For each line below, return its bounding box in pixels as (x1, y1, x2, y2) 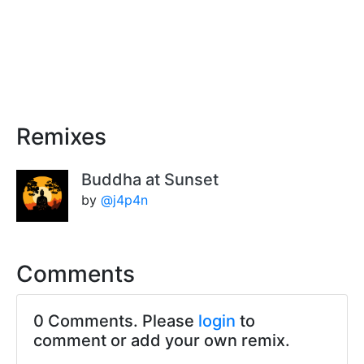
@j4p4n (101, 192, 148, 209)
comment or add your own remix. (33, 331, 290, 351)
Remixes (16, 123, 106, 151)
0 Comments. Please (33, 311, 198, 331)
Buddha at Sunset (81, 170, 219, 190)
